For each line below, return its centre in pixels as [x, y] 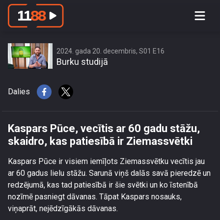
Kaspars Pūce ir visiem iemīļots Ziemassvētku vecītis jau [106, 161]
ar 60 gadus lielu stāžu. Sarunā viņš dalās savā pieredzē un [109, 173]
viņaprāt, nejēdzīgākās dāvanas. [63, 208]
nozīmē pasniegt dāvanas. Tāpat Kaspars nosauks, [95, 197]
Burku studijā [82, 62]
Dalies [19, 92]
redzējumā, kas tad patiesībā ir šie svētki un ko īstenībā [103, 185]
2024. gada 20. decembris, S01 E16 [110, 51]
